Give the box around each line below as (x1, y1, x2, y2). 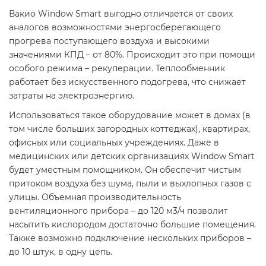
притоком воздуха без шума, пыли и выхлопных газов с (9, 178, 251, 189)
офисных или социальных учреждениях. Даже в (9, 137, 219, 148)
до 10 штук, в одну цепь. (9, 246, 112, 257)
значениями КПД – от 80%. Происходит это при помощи (9, 49, 255, 60)
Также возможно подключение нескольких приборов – (9, 232, 251, 243)
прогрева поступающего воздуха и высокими (9, 35, 210, 46)
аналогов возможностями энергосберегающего (9, 21, 221, 33)
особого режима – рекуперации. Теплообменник (9, 62, 225, 74)
